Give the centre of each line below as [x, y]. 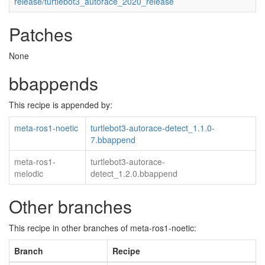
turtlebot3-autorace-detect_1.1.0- [153, 128]
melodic [29, 173]
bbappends [54, 83]
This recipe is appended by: [61, 105]
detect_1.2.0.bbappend [134, 173]
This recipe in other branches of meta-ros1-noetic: [103, 228]
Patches [41, 34]
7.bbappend [113, 140]
